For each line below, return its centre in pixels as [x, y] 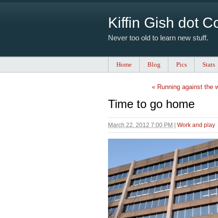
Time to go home [151, 104]
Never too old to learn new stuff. [158, 38]
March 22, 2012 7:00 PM [140, 125]
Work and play [196, 125]
